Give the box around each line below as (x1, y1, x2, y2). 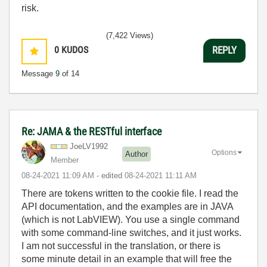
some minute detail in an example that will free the (21, 253, 232, 264)
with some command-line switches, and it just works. (21, 227, 241, 238)
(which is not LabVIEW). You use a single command (21, 214, 240, 225)
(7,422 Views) (106, 30, 153, 40)
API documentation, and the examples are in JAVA (21, 201, 233, 212)
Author (125, 150, 148, 159)
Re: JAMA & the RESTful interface (21, 125, 162, 138)
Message (21, 69, 55, 78)
